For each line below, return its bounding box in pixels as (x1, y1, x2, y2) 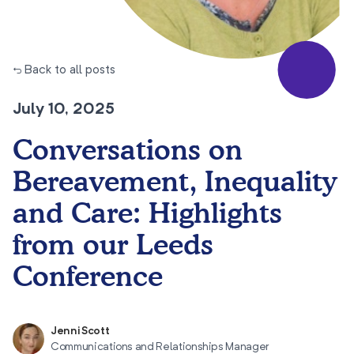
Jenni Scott (51, 326, 110, 337)
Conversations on (13, 132, 243, 166)
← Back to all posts (13, 64, 115, 77)
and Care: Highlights (13, 195, 282, 229)
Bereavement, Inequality (13, 164, 337, 198)
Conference (13, 258, 163, 292)
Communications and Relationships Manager (51, 341, 269, 352)
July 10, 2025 (13, 102, 115, 118)
